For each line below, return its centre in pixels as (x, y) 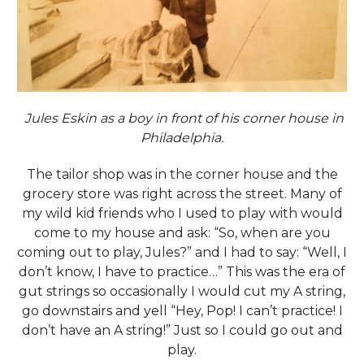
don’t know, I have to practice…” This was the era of (182, 271)
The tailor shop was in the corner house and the (182, 174)
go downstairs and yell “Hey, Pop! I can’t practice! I (182, 310)
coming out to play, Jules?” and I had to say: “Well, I (182, 252)
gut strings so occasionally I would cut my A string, (182, 291)
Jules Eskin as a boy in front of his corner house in (182, 118)
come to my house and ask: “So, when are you (182, 232)
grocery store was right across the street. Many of (182, 193)
